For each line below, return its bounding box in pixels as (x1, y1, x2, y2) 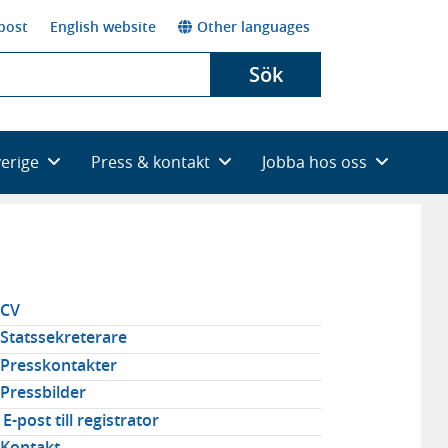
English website (50, 16, 156, 36)
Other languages (197, 16, 310, 36)
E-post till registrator (2, 408, 159, 431)
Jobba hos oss (262, 150, 367, 173)
